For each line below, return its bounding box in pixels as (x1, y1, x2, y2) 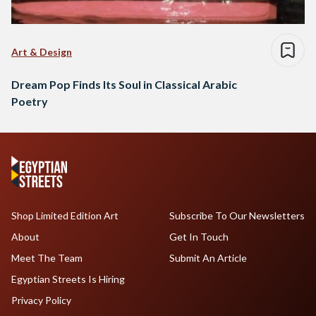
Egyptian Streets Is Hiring (11, 273, 125, 286)
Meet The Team (11, 252, 83, 265)
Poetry (11, 95, 48, 109)
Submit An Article (169, 252, 247, 265)
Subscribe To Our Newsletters (169, 209, 305, 222)
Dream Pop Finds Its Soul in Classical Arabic (11, 78, 237, 92)
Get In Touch (169, 231, 229, 243)
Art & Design (11, 46, 72, 59)
